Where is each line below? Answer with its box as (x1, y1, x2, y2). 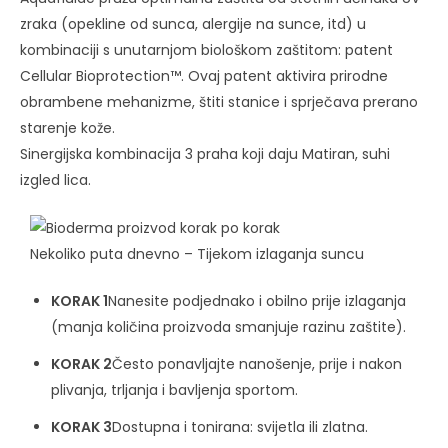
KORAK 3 (51, 416, 112, 437)
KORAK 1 (51, 291, 108, 312)
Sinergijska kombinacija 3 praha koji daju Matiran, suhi (20, 143, 390, 164)
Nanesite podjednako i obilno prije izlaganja (108, 291, 406, 312)
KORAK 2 (51, 353, 112, 374)
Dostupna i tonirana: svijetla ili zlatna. (112, 416, 368, 437)
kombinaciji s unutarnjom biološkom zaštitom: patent (20, 39, 393, 60)
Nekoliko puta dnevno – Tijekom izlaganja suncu (30, 244, 364, 265)
